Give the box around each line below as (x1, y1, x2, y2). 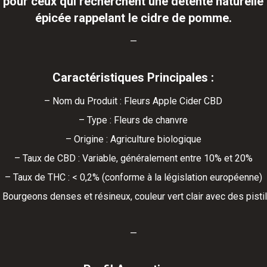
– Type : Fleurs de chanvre (79, 114, 188, 126)
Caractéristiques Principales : (52, 70, 215, 85)
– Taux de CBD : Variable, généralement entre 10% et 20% (14, 153, 253, 164)
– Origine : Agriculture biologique (65, 133, 201, 145)
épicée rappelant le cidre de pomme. (35, 11, 232, 26)
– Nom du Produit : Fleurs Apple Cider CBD (44, 95, 223, 107)
